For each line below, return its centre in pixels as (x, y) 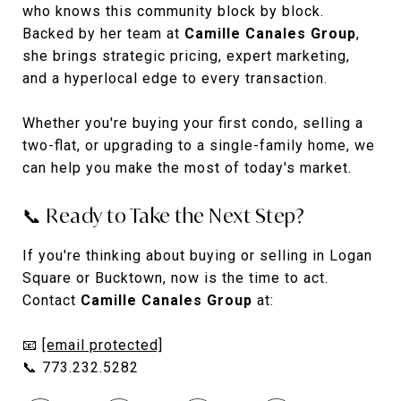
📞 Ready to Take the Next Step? (163, 215)
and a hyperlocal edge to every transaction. (175, 78)
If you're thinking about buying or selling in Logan (197, 255)
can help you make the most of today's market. (187, 167)
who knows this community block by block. (173, 11)
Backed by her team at (103, 33)
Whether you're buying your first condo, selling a (193, 123)
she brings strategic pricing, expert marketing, (186, 55)
